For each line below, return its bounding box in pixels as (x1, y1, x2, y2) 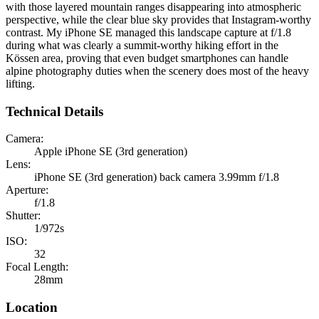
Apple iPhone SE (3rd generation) (34, 145, 187, 158)
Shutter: (6, 209, 41, 222)
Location (6, 299, 58, 315)
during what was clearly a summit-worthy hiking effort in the (6, 38, 278, 51)
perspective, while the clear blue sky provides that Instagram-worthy (6, 13, 311, 26)
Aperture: (6, 184, 48, 197)
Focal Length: (6, 261, 68, 273)
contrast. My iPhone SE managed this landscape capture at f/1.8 (6, 26, 291, 38)
